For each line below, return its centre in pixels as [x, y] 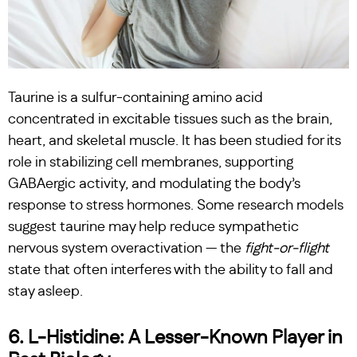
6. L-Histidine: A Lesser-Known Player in [175, 337]
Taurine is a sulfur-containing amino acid [135, 98]
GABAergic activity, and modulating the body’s [154, 184]
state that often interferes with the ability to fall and [171, 270]
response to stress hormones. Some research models [176, 205]
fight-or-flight [287, 248]
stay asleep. [45, 291]
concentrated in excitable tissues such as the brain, [170, 119]
